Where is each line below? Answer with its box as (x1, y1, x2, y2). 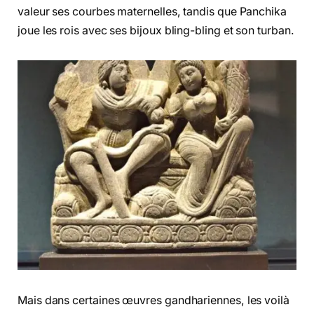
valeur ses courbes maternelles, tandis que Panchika (18, 4, 287, 18)
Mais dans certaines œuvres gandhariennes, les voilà (18, 293, 289, 307)
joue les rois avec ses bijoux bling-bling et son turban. (18, 23, 294, 37)
